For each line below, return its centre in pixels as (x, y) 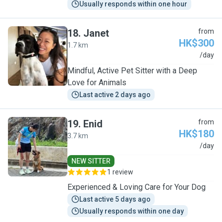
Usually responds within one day (132, 211)
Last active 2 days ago (115, 95)
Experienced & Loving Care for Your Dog (137, 187)
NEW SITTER (91, 161)
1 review (120, 172)
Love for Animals (97, 83)
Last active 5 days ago (115, 199)
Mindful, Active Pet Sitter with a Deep (132, 71)
